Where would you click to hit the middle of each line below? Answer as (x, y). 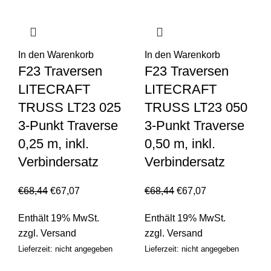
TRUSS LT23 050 (196, 108)
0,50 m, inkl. (180, 144)
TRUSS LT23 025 (70, 108)
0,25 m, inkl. (54, 144)
